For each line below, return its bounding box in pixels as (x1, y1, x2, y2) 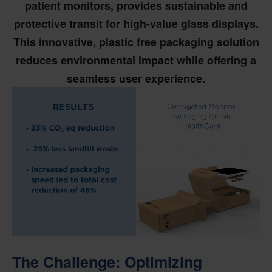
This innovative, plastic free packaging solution (13, 34, 259, 50)
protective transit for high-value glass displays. (13, 16, 259, 32)
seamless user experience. (67, 70, 205, 86)
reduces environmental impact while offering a (16, 52, 256, 68)
